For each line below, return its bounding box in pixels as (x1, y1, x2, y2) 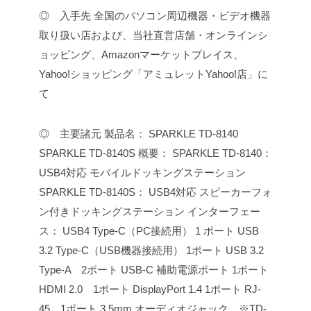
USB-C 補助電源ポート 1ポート (118, 264, 269, 276)
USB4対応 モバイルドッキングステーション (39, 167, 246, 179)
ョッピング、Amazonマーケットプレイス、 (39, 49, 244, 61)
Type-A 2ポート (39, 264, 118, 276)
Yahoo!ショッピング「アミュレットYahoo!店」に (39, 68, 268, 81)
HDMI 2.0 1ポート (39, 283, 130, 296)
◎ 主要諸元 (39, 128, 101, 140)
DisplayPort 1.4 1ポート (130, 283, 242, 296)
